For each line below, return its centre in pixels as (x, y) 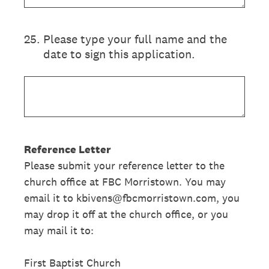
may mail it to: (59, 230)
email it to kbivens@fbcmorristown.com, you (132, 198)
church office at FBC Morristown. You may (125, 182)
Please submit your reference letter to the (124, 165)
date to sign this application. (119, 54)
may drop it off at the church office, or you (126, 214)
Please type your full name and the (135, 39)
